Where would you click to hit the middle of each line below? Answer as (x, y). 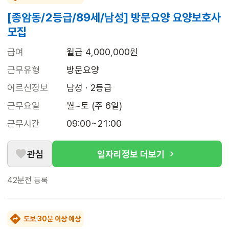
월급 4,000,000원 (102, 52)
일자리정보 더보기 (131, 154)
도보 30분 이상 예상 (52, 219)
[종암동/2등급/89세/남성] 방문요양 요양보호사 (114, 18)
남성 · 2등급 (89, 88)
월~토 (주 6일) (94, 106)
